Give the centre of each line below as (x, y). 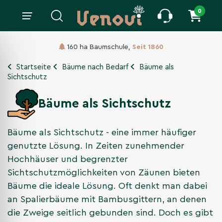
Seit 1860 (148, 47)
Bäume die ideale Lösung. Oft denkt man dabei (107, 186)
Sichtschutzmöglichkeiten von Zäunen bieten (104, 173)
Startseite (34, 67)
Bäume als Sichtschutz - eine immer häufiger (102, 133)
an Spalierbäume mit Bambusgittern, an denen (107, 199)
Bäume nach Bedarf (95, 67)
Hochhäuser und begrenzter (68, 159)
